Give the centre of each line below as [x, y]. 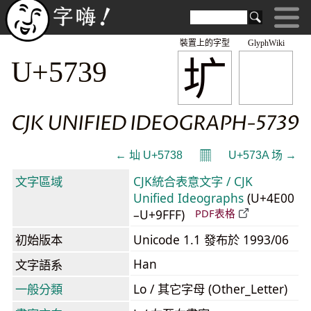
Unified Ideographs [188, 198]
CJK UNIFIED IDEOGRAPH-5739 [155, 124]
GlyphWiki [266, 43]
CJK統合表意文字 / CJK [193, 181]
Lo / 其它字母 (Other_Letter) [210, 289]
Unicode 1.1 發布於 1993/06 [211, 239]
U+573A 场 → [262, 155]
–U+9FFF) [161, 215]
